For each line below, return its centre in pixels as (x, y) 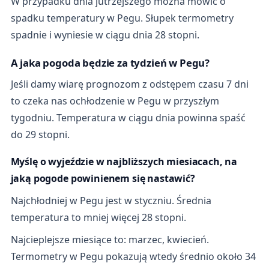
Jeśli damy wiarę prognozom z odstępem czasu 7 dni (129, 84)
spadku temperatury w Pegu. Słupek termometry (122, 18)
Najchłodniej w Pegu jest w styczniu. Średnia (111, 200)
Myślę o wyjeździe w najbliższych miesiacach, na (124, 162)
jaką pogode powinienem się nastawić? (103, 179)
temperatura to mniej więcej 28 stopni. (98, 217)
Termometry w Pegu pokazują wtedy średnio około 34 (133, 256)
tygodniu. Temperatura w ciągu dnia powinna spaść (128, 117)
